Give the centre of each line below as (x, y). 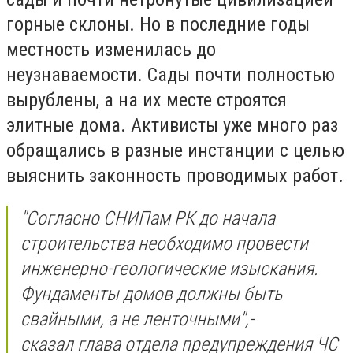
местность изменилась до (111, 50)
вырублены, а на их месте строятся (147, 100)
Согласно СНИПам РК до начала (150, 218)
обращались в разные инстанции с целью (175, 151)
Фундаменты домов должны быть (151, 294)
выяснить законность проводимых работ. (175, 176)
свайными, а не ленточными (130, 319)
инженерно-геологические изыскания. (169, 268)
